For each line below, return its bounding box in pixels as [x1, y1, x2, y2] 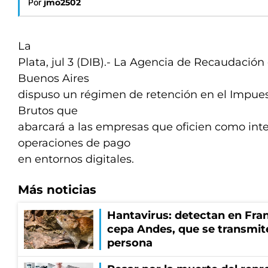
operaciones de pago [18, 136, 130, 150]
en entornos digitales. [18, 153, 134, 166]
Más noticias [18, 182, 96, 197]
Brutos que [18, 104, 78, 117]
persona [107, 236, 153, 249]
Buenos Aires [18, 72, 89, 85]
